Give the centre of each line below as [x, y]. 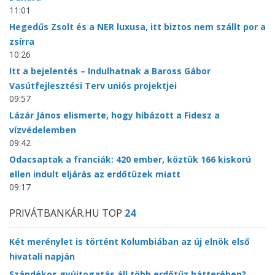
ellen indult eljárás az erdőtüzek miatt [95, 174]
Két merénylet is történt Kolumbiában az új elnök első [130, 242]
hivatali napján [42, 256]
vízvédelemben [43, 130]
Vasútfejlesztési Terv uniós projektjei [93, 86]
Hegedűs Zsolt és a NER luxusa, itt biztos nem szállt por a [137, 27]
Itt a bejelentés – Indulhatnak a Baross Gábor [110, 71]
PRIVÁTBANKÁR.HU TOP [67, 213]
